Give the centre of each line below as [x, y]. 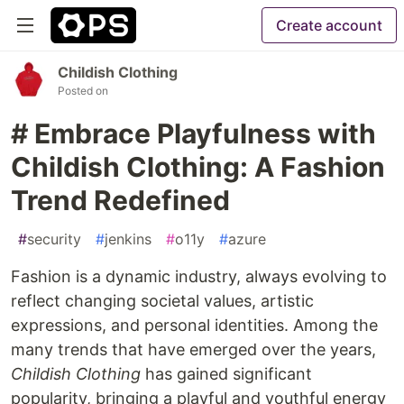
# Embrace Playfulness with [193, 133]
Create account [329, 25]
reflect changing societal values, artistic [162, 301]
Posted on [83, 91]
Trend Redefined [120, 200]
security [54, 239]
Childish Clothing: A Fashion [198, 167]
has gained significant [226, 374]
